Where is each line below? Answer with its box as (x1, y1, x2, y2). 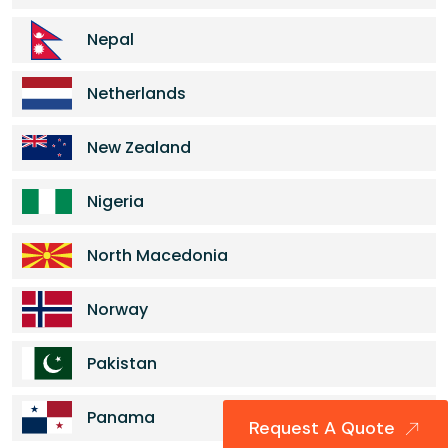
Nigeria (87, 190, 144, 213)
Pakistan (87, 352, 157, 375)
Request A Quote (249, 416, 400, 441)
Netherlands (87, 82, 186, 105)
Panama (87, 406, 155, 429)
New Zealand (87, 136, 191, 159)
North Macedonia (87, 244, 228, 267)
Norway (87, 298, 148, 321)
